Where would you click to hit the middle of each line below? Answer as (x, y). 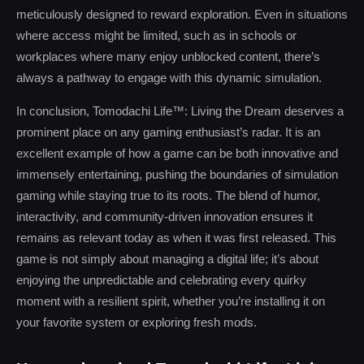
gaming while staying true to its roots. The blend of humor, (168, 195)
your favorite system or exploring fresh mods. (136, 322)
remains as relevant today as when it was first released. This (176, 238)
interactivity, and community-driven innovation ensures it (165, 217)
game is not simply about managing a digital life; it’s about (167, 259)
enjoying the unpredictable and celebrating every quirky (161, 280)
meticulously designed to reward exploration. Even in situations (182, 14)
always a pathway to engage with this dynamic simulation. (169, 78)
